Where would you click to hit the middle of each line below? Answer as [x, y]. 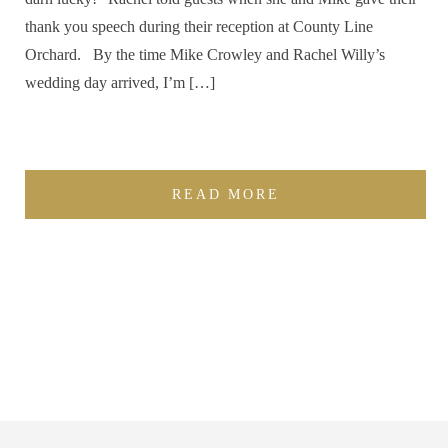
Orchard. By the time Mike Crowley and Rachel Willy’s [205, 54]
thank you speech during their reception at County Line [199, 26]
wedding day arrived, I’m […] [120, 82]
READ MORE [226, 194]
